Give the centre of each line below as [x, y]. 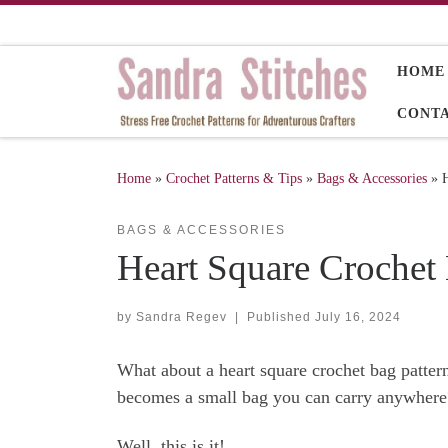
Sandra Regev [181, 316]
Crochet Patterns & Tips [234, 177]
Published [280, 316]
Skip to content [75, 27]
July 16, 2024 [357, 316]
